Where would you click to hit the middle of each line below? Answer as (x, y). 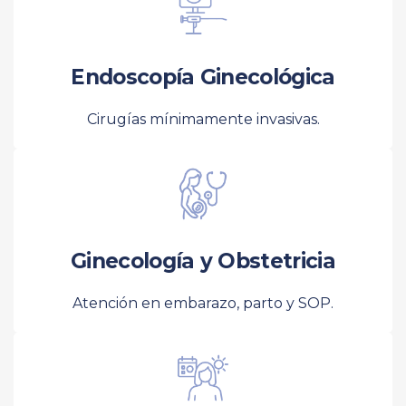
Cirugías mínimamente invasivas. (203, 119)
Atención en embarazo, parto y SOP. (203, 303)
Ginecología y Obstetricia (203, 261)
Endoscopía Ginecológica (203, 77)
